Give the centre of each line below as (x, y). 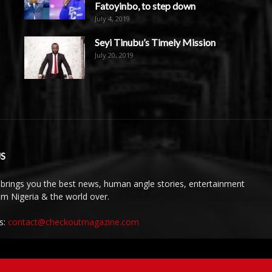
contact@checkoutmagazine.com (73, 222)
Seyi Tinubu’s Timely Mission (155, 42)
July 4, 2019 (112, 18)
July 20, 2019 (114, 55)
